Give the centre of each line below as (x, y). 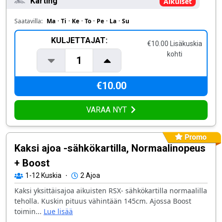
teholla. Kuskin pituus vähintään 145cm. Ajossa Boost (103, 201)
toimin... (28, 211)
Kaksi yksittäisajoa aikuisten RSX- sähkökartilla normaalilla (111, 191)
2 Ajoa (90, 175)
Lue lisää (58, 211)
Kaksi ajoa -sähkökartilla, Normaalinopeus (110, 148)
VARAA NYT (107, 110)
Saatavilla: (28, 21)
